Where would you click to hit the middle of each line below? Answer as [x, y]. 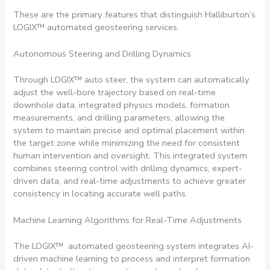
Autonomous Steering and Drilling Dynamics [102, 54]
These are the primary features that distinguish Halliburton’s [135, 14]
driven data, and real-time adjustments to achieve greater [130, 181]
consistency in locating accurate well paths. [102, 193]
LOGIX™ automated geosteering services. [98, 27]
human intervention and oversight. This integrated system [130, 155]
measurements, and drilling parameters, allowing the [119, 117]
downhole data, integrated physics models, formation [122, 105]
